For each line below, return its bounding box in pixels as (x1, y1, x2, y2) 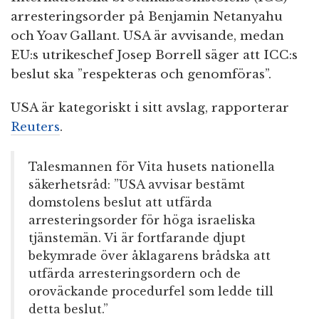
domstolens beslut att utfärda (28, 195, 212, 210)
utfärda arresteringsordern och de (28, 266, 241, 281)
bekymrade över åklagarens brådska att (28, 249, 271, 263)
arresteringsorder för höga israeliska (28, 213, 256, 228)
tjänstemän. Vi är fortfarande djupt (28, 231, 246, 246)
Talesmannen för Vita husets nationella (28, 159, 275, 174)
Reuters (11, 120, 60, 135)
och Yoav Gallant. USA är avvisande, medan (11, 28, 284, 44)
